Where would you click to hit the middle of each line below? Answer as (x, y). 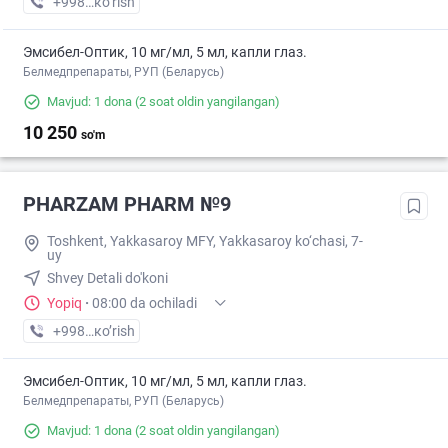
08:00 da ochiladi (144, 303)
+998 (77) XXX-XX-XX (120, 331)
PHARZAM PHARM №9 (127, 204)
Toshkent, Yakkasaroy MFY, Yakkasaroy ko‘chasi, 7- (205, 241)
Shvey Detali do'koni (107, 278)
